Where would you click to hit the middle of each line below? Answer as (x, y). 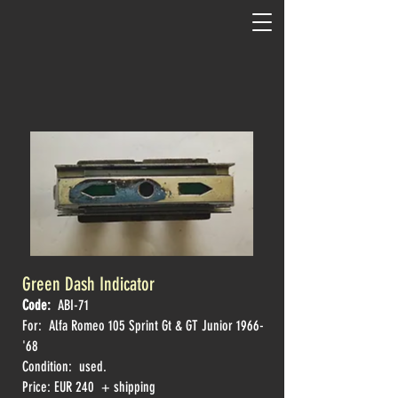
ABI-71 (72, 305)
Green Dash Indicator (91, 284)
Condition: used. (64, 366)
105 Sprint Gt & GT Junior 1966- (186, 326)
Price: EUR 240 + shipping (89, 387)
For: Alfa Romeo (65, 326)
